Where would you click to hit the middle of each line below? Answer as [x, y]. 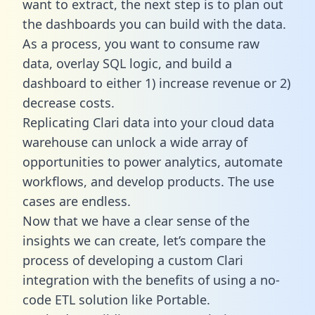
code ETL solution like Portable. [116, 299]
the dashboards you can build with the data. [154, 24]
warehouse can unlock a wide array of [135, 142]
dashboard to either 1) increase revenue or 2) [156, 83]
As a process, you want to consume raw [141, 43]
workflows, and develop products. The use [148, 181]
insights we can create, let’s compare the [144, 240]
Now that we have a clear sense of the [136, 220]
